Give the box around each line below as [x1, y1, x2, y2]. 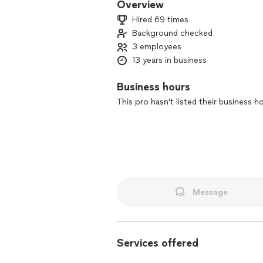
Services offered [117, 237, 198, 249]
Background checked [132, 28, 213, 38]
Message [192, 187, 228, 197]
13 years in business [132, 55, 207, 65]
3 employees [132, 42, 181, 52]
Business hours [117, 80, 190, 93]
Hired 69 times [132, 15, 188, 25]
